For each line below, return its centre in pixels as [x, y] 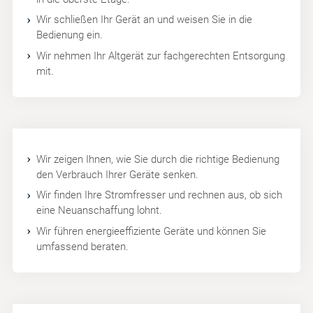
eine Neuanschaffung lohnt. [99, 211]
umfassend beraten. [82, 246]
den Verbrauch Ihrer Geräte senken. [117, 174]
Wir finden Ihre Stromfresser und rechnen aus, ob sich [159, 195]
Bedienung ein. [69, 35]
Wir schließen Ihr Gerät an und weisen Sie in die [144, 20]
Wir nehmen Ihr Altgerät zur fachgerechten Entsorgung [160, 56]
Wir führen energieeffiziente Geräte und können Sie [151, 231]
